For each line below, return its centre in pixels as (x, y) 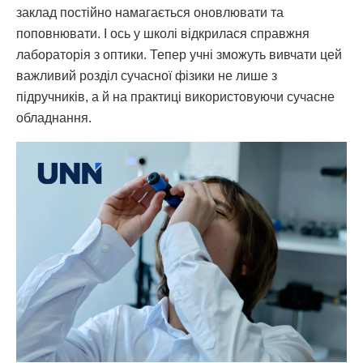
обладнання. (54, 117)
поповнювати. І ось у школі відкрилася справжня (163, 33)
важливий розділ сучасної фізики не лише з (147, 75)
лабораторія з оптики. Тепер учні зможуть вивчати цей (179, 54)
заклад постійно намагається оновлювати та (150, 12)
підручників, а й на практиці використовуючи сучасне (175, 96)
